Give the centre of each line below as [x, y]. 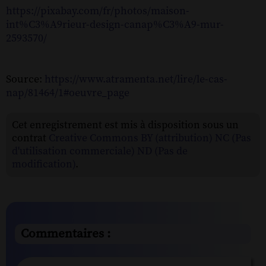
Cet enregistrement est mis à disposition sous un [125, 125]
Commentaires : [66, 234]
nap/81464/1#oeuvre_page [68, 93]
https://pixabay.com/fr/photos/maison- [98, 11]
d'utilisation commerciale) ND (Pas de [100, 151]
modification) [44, 164]
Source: [25, 79]
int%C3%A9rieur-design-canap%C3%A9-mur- [115, 24]
